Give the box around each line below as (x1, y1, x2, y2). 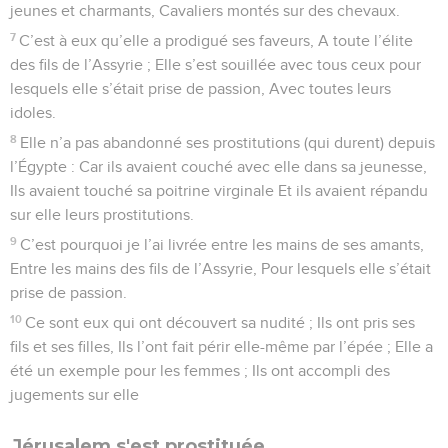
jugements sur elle (10, 386, 139, 403)
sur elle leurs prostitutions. (10, 206, 194, 223)
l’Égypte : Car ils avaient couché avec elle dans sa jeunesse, (10, 158, 427, 175)
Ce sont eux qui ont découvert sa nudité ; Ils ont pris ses (25, 314, 416, 331)
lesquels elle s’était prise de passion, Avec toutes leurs (10, 80, 391, 97)
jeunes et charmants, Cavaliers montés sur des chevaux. (10, 2, 400, 19)
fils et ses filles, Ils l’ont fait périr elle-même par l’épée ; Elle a (10, 338, 433, 355)
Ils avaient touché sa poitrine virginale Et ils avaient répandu (10, 182, 428, 199)
